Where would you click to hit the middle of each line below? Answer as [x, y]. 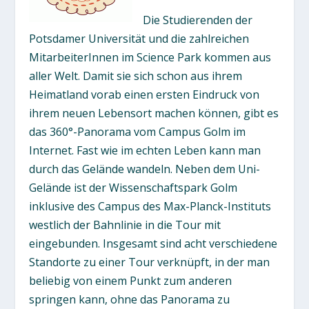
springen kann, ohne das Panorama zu [130, 299]
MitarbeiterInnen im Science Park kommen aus [150, 57]
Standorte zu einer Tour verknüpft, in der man [150, 262]
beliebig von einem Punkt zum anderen [131, 280]
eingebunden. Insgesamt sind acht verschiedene [153, 243]
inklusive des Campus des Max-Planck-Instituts [150, 206]
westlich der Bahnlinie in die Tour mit [125, 225]
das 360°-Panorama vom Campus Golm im [138, 131]
